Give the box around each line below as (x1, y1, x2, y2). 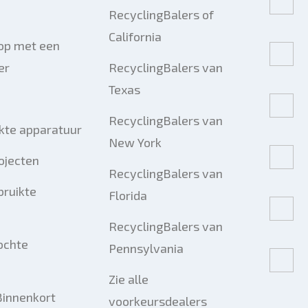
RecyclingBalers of (108, 7, 214, 22)
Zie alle (108, 272, 148, 287)
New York (108, 135, 162, 150)
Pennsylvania (108, 241, 184, 256)
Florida (108, 188, 147, 203)
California (108, 29, 162, 44)
